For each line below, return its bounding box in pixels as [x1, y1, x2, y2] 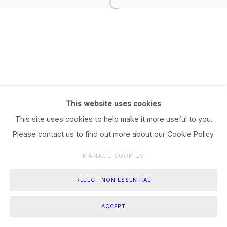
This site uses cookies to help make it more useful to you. [15, 114, 212, 123]
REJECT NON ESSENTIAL [76, 177, 151, 183]
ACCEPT [101, 203, 126, 210]
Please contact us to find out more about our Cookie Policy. [12, 129, 215, 138]
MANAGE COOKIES [83, 152, 144, 159]
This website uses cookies [66, 99, 161, 108]
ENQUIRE [118, 213, 147, 220]
